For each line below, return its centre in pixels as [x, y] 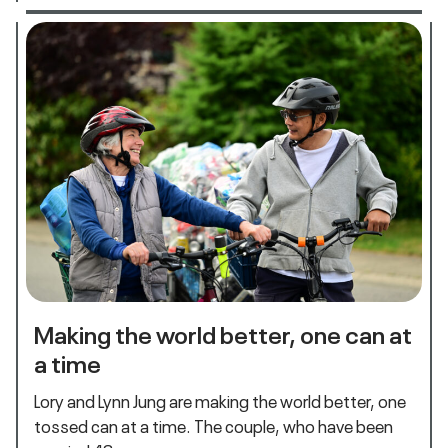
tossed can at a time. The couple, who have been [213, 426]
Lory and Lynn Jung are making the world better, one [220, 401]
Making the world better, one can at [223, 332]
